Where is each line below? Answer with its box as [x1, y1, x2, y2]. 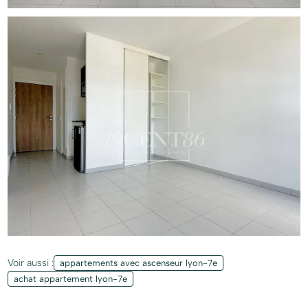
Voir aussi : [8, 256, 54, 269]
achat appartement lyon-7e [14, 274, 128, 285]
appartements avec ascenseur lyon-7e [60, 258, 218, 269]
